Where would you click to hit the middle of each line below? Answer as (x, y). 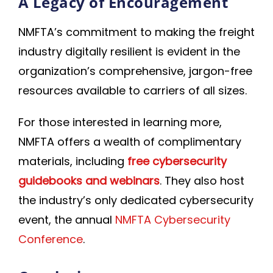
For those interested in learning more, (120, 122)
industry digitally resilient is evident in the (129, 51)
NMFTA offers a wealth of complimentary (130, 142)
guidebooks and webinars (89, 181)
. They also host (202, 181)
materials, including (73, 161)
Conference (51, 239)
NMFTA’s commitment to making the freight (136, 32)
